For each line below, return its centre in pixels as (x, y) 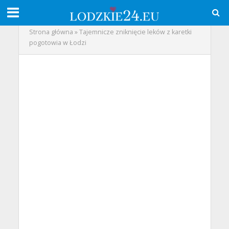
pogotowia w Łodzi (58, 43)
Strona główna (51, 32)
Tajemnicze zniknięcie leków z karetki (135, 32)
